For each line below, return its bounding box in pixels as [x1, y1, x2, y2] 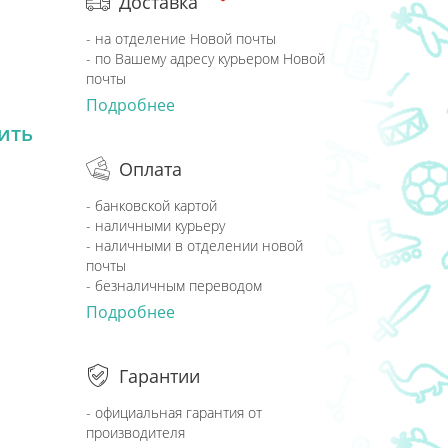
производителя [86, 423, 185, 442]
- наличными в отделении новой [86, 236, 303, 255]
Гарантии [119, 364, 200, 388]
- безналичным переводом [86, 276, 262, 295]
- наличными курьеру [86, 216, 225, 235]
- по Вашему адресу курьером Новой [86, 49, 325, 68]
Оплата [119, 157, 182, 181]
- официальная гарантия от [86, 403, 262, 422]
